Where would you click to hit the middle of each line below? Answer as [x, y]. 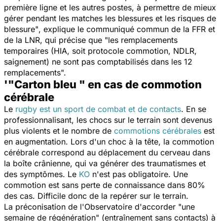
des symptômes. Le [41, 174]
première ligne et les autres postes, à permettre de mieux [110, 7]
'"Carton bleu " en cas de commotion [103, 84]
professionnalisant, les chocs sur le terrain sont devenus [108, 120]
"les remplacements [141, 40]
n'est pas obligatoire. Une [139, 174]
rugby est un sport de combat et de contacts [98, 109]
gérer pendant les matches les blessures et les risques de [110, 18]
